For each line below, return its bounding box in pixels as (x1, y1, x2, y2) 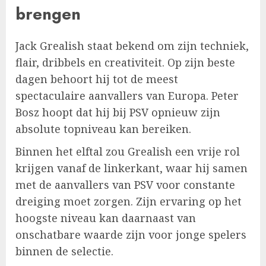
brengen (15, 2, 81, 26)
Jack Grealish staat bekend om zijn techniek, (15, 39, 249, 53)
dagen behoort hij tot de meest (15, 72, 178, 87)
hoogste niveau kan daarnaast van (15, 211, 196, 226)
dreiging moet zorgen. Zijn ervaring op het (15, 194, 242, 209)
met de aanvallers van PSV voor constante (15, 178, 235, 192)
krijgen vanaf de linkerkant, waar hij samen (15, 161, 248, 176)
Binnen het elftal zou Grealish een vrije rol (15, 144, 240, 159)
